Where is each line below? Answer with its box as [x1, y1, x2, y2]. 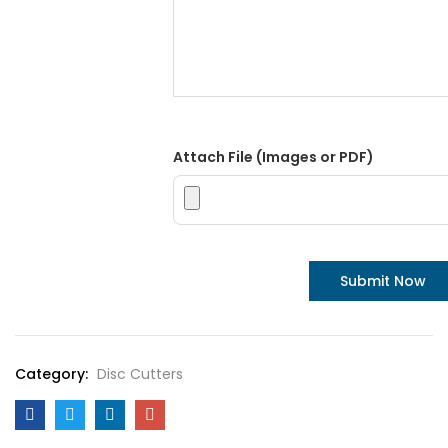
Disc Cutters [97, 364, 183, 384]
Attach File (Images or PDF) [173, 146, 374, 167]
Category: [15, 364, 92, 384]
